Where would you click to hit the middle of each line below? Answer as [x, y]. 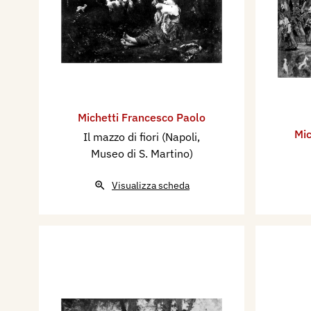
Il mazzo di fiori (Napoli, [142, 136]
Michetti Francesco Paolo [142, 117]
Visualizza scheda [151, 185]
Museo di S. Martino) [142, 153]
